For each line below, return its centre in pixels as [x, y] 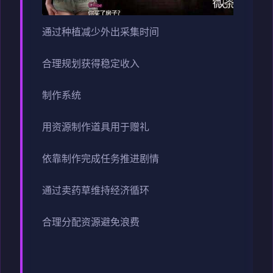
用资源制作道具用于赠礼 [96, 128]
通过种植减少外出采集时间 [101, 33]
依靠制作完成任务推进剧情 [101, 160]
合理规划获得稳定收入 [91, 65]
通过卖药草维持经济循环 [96, 192]
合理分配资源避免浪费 [91, 223]
